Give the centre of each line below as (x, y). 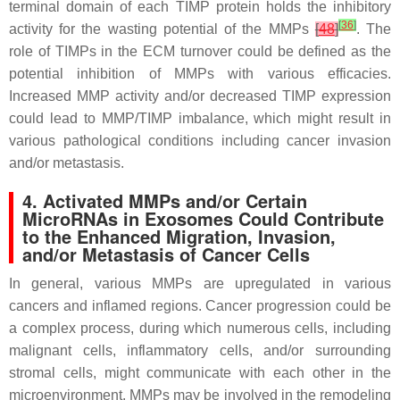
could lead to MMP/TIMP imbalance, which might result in (200, 118)
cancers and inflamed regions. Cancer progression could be (200, 305)
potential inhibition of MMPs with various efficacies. (200, 73)
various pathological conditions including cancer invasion (200, 140)
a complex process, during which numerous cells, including (200, 328)
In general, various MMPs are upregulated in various (200, 283)
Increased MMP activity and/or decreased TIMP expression (200, 96)
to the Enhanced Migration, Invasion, (179, 236)
